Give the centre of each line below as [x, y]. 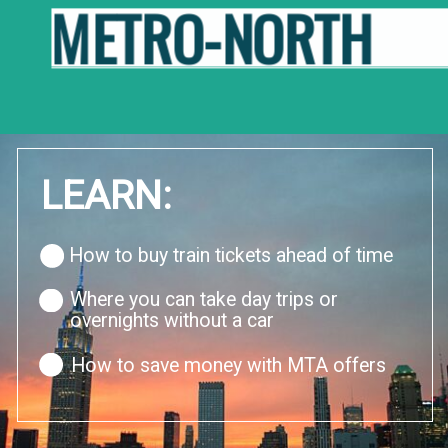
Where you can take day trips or [203, 300]
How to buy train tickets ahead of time [230, 255]
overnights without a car [171, 321]
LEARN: [107, 195]
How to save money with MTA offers [228, 365]
